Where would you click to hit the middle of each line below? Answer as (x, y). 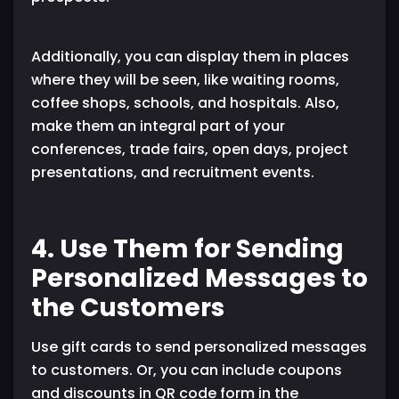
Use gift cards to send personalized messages (199, 347)
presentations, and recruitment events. (173, 173)
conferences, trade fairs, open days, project (190, 150)
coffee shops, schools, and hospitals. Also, (185, 103)
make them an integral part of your (158, 126)
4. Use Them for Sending (187, 249)
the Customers (128, 308)
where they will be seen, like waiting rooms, (185, 80)
